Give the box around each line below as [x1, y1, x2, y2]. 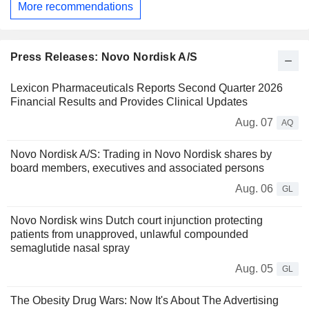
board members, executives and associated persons [10, 161, 264, 174]
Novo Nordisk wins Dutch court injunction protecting [10, 214, 263, 226]
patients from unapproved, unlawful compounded [10, 228, 248, 240]
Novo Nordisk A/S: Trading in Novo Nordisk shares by [10, 148, 272, 160]
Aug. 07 [235, 116, 273, 128]
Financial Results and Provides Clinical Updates [10, 95, 248, 108]
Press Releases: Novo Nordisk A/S [10, 50, 198, 63]
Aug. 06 [235, 182, 273, 195]
